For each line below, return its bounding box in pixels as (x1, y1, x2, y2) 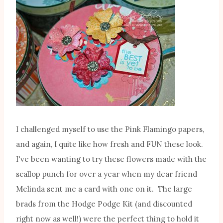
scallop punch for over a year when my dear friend (16, 169, 197, 179)
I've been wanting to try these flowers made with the (16, 154, 207, 164)
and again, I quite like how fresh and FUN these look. (16, 139, 205, 149)
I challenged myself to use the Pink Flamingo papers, (16, 124, 204, 134)
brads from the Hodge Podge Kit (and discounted (16, 199, 192, 209)
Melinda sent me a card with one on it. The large (16, 184, 192, 194)
